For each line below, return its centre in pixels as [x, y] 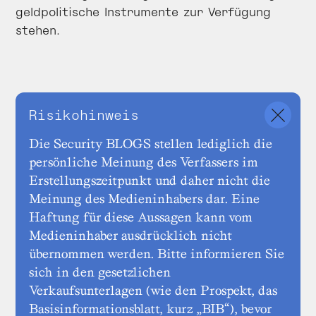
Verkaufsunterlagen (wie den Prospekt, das [153, 291]
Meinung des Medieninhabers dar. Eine [144, 199]
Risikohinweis [84, 115]
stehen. [38, 30]
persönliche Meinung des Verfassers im [144, 162]
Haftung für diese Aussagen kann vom [141, 217]
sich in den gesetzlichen [100, 272]
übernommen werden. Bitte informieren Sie [157, 254]
